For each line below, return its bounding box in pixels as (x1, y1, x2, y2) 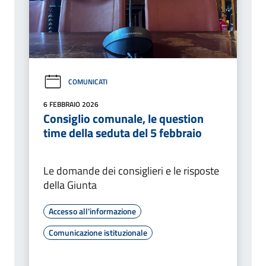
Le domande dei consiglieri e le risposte (43, 162, 219, 179)
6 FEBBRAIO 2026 (43, 98, 99, 110)
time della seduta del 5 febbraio (43, 123, 202, 142)
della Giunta (43, 176, 97, 193)
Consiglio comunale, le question (43, 109, 204, 128)
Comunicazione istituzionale (49, 226, 147, 239)
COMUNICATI (68, 76, 107, 88)
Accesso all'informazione (49, 204, 136, 217)
